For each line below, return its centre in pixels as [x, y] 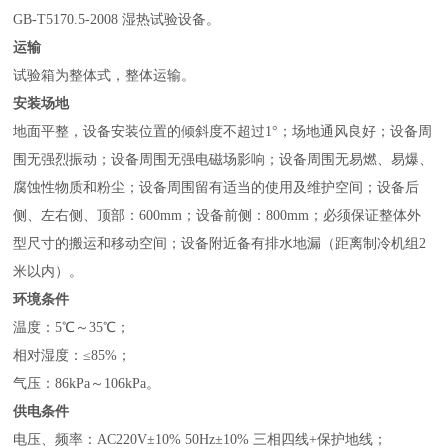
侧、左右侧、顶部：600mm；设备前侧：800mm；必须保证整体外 [217, 215]
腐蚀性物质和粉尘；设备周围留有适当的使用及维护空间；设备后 [216, 187]
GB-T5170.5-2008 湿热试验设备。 [117, 19]
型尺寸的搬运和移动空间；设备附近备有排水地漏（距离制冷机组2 [220, 243]
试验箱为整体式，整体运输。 [104, 75]
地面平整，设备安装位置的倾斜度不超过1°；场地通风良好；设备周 [223, 131]
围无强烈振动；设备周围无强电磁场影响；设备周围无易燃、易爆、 [223, 159]
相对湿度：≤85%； [72, 355]
